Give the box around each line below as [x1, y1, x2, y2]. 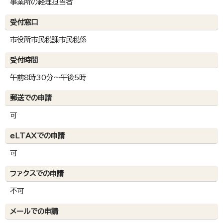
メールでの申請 [10, 208, 58, 216]
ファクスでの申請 [10, 170, 64, 178]
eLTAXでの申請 [10, 132, 65, 140]
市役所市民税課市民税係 [10, 36, 87, 44]
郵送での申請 [10, 94, 52, 102]
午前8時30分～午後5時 [10, 74, 86, 82]
